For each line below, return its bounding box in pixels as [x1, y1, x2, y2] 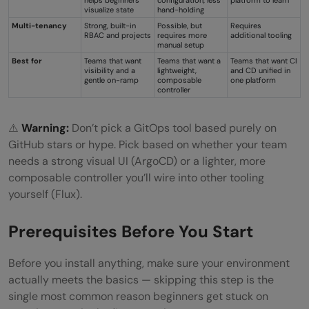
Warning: [21, 120, 69, 135]
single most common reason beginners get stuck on [8, 288, 268, 303]
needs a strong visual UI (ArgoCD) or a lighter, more [8, 153, 266, 168]
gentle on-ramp [84, 74, 139, 85]
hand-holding [157, 4, 204, 14]
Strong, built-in [84, 20, 136, 30]
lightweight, [157, 65, 197, 75]
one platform [230, 74, 276, 85]
